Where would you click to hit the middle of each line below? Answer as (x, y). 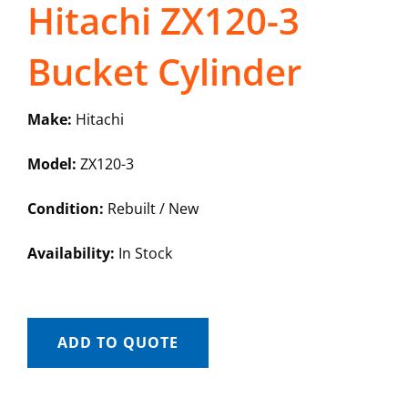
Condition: (65, 209)
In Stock (143, 254)
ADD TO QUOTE (117, 343)
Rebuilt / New (151, 209)
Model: (51, 164)
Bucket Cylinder (164, 72)
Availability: (71, 254)
